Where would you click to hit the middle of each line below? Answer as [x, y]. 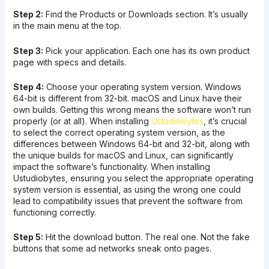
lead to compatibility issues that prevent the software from [128, 201]
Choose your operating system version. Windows [142, 87]
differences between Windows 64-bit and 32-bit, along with [131, 144]
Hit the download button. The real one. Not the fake [146, 237]
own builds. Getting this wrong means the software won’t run [132, 110]
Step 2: [28, 14]
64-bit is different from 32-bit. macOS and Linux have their [127, 98]
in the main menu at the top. [67, 26]
